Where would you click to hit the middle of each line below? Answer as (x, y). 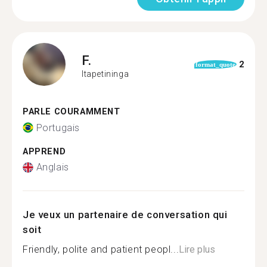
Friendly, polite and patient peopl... (101, 249)
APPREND (44, 151)
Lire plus (197, 249)
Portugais (58, 128)
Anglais (52, 167)
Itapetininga (105, 74)
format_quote (215, 64)
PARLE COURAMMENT (72, 112)
